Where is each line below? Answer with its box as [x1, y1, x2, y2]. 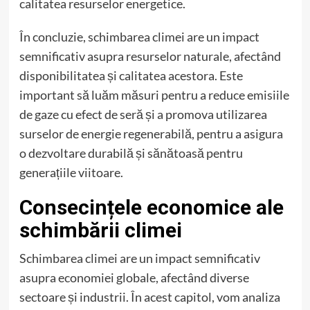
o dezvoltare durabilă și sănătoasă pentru [19, 145, 243, 161]
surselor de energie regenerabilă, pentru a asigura [19, 126, 283, 142]
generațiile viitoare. [19, 165, 123, 181]
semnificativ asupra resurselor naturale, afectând [19, 48, 281, 64]
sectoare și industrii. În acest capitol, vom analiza [19, 289, 280, 305]
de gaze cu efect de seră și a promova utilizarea [19, 107, 267, 122]
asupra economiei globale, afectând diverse [19, 270, 249, 286]
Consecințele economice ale [19, 195, 284, 220]
